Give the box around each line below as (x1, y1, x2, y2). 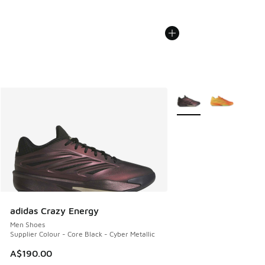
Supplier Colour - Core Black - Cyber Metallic (10, 230, 155, 239)
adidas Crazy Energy (10, 205, 99, 216)
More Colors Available (167, 90, 260, 101)
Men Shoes (10, 220, 45, 230)
